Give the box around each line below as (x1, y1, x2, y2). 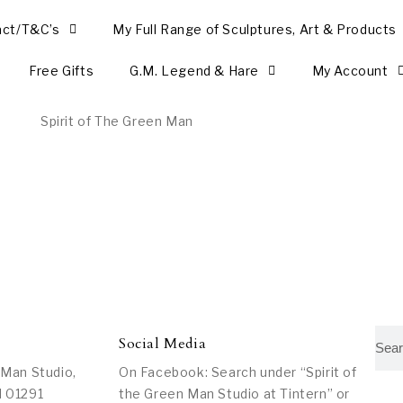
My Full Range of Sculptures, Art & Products (112, 22, 397, 37)
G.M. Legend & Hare (130, 63, 259, 78)
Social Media (119, 333, 207, 354)
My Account (311, 63, 389, 78)
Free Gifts (29, 63, 94, 78)
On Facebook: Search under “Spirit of (119, 363, 357, 380)
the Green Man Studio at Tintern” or (119, 385, 351, 401)
